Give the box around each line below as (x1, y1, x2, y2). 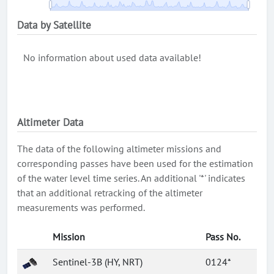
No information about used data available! (23, 51, 201, 64)
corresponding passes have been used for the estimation (17, 157, 253, 169)
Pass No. (206, 231, 240, 243)
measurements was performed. (17, 201, 145, 213)
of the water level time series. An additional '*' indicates (17, 172, 245, 184)
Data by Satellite (17, 18, 91, 32)
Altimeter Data (17, 116, 83, 129)
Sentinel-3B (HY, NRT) (53, 256, 143, 268)
